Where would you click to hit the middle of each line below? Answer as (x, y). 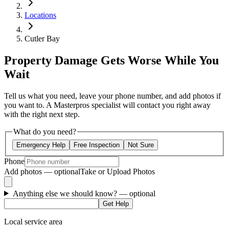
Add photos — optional (42, 171)
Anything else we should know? (66, 193)
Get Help (116, 203)
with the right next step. (42, 114)
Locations (40, 15)
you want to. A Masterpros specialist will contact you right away (107, 105)
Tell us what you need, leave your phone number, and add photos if (112, 96)
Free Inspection (97, 145)
